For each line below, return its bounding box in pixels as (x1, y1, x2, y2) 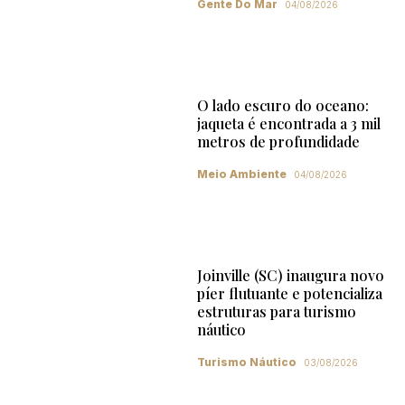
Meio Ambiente (196, 167, 287, 182)
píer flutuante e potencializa (196, 283, 382, 303)
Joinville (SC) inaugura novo (196, 265, 384, 285)
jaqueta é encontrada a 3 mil (196, 114, 381, 134)
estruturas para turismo (196, 301, 356, 321)
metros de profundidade (196, 132, 360, 152)
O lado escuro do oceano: (196, 96, 369, 116)
